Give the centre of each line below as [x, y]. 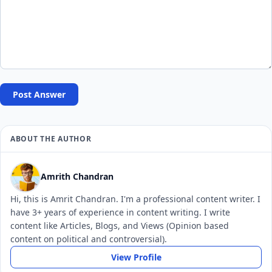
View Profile [136, 257]
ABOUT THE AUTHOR [51, 138]
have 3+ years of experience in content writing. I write [120, 212]
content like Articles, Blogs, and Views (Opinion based [120, 225]
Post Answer [39, 94]
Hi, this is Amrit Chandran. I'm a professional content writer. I [135, 199]
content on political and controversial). [89, 239]
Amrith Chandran [77, 176]
